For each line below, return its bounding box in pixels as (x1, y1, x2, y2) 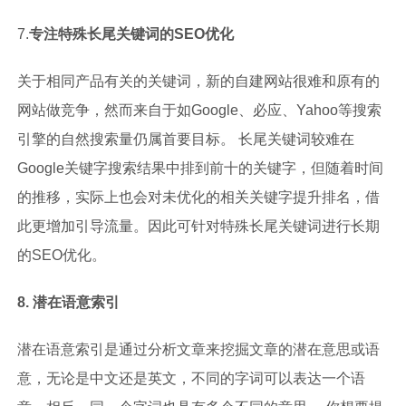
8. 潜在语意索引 (16, 295, 120, 311)
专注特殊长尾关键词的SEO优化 (28, 26, 234, 43)
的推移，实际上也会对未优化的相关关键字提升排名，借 (16, 189, 380, 206)
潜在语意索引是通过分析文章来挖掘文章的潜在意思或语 (16, 342, 380, 358)
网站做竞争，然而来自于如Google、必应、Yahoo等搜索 (16, 102, 382, 119)
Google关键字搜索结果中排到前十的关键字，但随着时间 (16, 160, 383, 177)
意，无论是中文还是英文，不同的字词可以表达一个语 (16, 371, 365, 387)
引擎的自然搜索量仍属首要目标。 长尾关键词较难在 (16, 131, 354, 148)
